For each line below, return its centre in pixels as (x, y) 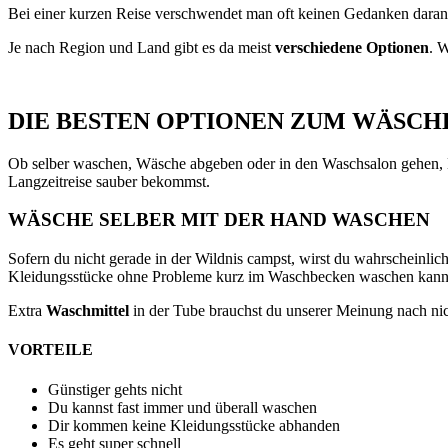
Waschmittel (87, 311)
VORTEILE (50, 350)
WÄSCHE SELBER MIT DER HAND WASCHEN (219, 220)
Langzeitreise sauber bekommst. (109, 181)
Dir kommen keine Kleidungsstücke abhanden (194, 425)
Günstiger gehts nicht (115, 389)
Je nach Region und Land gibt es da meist (141, 47)
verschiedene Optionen (352, 47)
